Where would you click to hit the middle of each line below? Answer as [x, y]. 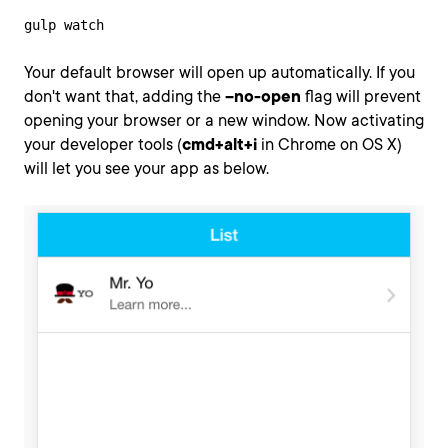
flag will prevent [361, 96]
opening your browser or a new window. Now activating [224, 120]
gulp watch [64, 24]
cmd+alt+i [219, 144]
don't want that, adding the [124, 96]
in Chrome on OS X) [329, 144]
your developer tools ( [103, 144]
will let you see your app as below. [146, 168]
